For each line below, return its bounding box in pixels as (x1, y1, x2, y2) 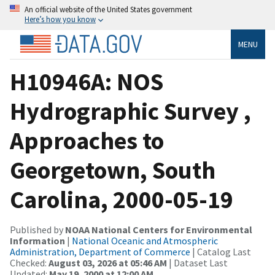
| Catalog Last (190, 245, 251, 258)
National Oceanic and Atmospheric (72, 234, 218, 247)
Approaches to (10, 125, 164, 156)
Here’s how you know (25, 14, 96, 24)
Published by (10, 223, 65, 236)
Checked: (10, 256, 48, 269)
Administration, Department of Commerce (10, 245, 190, 258)
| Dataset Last (167, 256, 228, 269)
